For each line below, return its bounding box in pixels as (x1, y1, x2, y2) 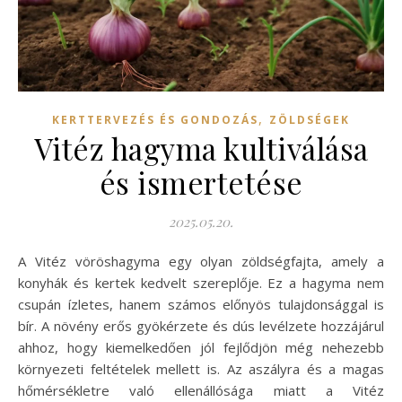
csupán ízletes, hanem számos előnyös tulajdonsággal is (18, 294, 384, 313)
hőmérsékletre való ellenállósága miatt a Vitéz (18, 380, 384, 399)
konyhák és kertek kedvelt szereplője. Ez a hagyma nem (18, 273, 384, 292)
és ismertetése (99, 162, 303, 202)
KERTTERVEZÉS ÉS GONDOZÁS (52, 111, 258, 127)
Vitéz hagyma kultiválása (33, 127, 369, 168)
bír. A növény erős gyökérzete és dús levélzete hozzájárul (18, 316, 384, 335)
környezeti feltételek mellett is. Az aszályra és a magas (18, 359, 384, 378)
